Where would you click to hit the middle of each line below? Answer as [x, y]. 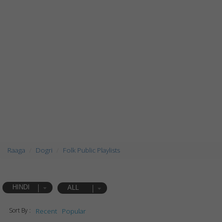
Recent [46, 211]
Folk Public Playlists [91, 150]
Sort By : [20, 210]
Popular [74, 211]
